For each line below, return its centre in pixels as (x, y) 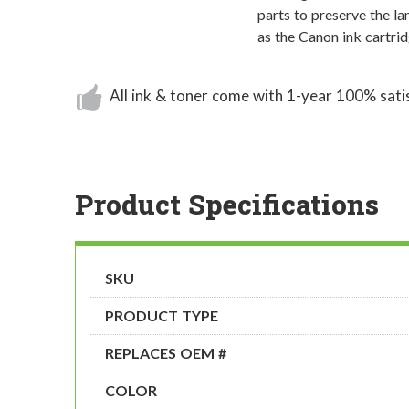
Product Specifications (227, 204)
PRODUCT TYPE (162, 316)
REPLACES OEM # (166, 353)
